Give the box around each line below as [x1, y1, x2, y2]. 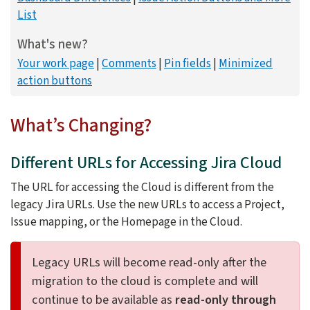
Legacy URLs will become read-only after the [32, 253, 266, 272]
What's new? [17, 35, 88, 54]
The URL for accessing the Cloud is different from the [10, 179, 274, 197]
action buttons [17, 72, 92, 89]
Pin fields [164, 55, 211, 72]
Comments [102, 55, 156, 72]
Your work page [17, 55, 94, 72]
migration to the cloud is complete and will [32, 272, 258, 291]
